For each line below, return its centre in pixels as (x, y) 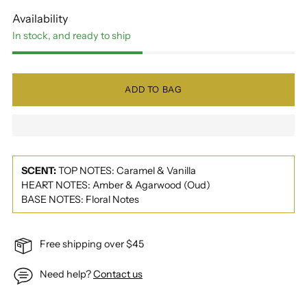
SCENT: (39, 171)
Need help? (66, 274)
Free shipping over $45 (92, 244)
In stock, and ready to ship (72, 36)
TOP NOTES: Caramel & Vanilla (127, 171)
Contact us (118, 274)
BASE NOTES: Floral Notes (80, 200)
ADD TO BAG (153, 90)
